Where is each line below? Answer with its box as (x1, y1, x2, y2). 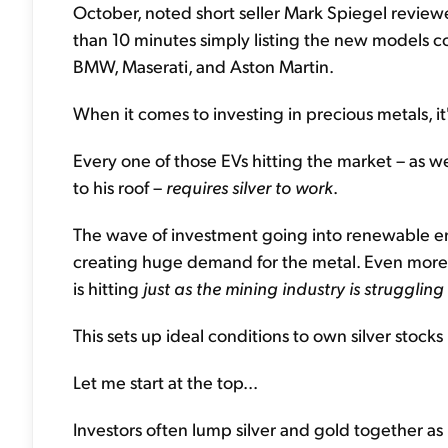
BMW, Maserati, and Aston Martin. (73, 54, 334, 77)
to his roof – (73, 175, 166, 198)
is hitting (73, 276, 143, 299)
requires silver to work (166, 175, 333, 198)
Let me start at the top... (73, 370, 258, 393)
